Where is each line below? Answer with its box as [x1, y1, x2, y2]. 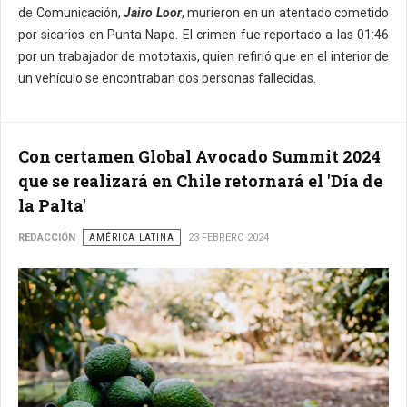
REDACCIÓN [18, 231, 75, 243]
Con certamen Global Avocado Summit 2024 [18, 144, 381, 167]
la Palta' [18, 194, 86, 216]
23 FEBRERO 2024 [188, 231, 269, 243]
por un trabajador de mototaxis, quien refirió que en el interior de [18, 48, 389, 64]
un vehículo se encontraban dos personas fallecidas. [18, 70, 316, 85]
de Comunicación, [18, 5, 124, 20]
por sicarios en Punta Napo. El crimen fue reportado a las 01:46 [18, 26, 389, 42]
